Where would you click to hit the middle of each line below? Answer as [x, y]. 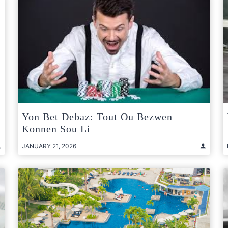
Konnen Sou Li [56, 129]
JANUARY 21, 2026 [49, 146]
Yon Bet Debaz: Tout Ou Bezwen [97, 116]
